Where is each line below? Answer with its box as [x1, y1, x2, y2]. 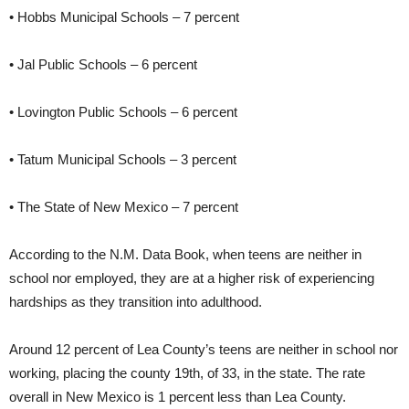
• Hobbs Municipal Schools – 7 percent [9, 9, 239, 26]
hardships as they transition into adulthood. [9, 294, 262, 310]
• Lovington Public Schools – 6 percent [9, 104, 237, 121]
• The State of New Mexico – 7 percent [9, 199, 238, 215]
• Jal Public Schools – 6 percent [9, 57, 197, 73]
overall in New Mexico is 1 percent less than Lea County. [9, 389, 346, 405]
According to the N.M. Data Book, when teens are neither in [9, 246, 362, 263]
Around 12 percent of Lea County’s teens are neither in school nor [9, 341, 398, 358]
